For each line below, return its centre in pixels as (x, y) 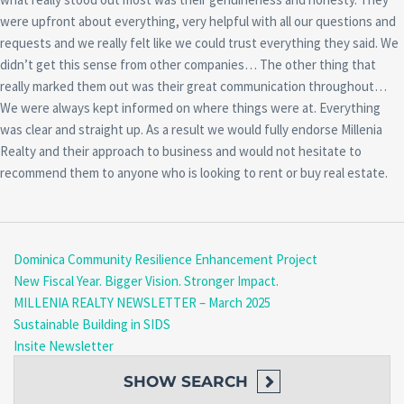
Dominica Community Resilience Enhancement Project (165, 260)
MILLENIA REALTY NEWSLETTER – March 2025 (142, 303)
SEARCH (215, 382)
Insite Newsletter (64, 346)
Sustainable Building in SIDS (92, 325)
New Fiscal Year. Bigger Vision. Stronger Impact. (146, 281)
